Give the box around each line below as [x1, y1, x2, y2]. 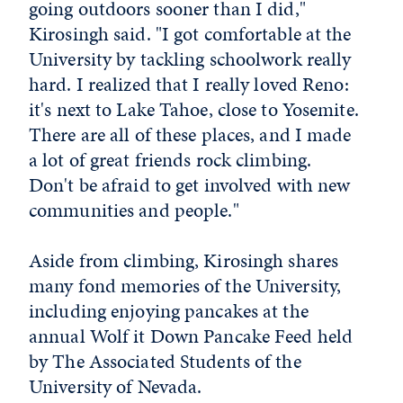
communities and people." [29, 195, 239, 224]
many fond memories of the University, [29, 271, 342, 300]
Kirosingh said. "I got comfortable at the [29, 19, 352, 48]
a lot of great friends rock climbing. [29, 145, 312, 174]
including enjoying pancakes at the [29, 296, 309, 325]
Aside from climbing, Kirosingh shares [29, 246, 339, 274]
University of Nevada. [29, 372, 202, 400]
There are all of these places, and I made [29, 120, 352, 148]
